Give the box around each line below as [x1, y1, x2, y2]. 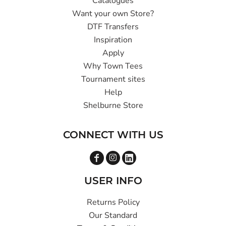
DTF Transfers [87, 21, 139, 32]
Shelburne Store [83, 99, 143, 111]
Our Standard [89, 209, 137, 221]
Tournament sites [81, 73, 145, 85]
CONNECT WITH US [63, 128, 163, 141]
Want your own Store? [72, 8, 154, 19]
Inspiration [94, 34, 132, 45]
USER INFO [84, 174, 142, 187]
